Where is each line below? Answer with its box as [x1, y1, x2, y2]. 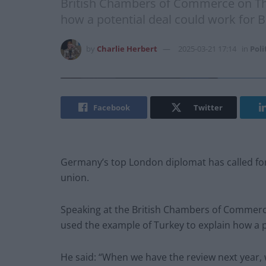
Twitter [193, 102, 223, 113]
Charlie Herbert [97, 43, 157, 55]
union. [61, 171, 89, 185]
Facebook [93, 102, 130, 113]
